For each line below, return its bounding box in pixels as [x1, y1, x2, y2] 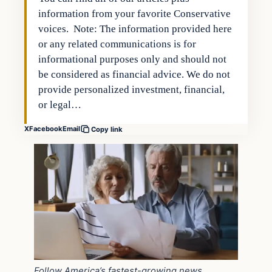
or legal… [38, 98, 82, 110]
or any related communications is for [38, 38, 197, 50]
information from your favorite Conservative [38, 7, 231, 19]
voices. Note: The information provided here [38, 22, 233, 35]
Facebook [29, 124, 63, 134]
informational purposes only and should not [38, 53, 227, 65]
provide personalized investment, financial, [38, 83, 225, 95]
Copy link [91, 124, 123, 134]
